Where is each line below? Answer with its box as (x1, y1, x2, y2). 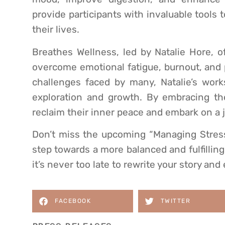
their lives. (32, 24, 79, 36)
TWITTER (160, 197, 190, 205)
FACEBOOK (55, 197, 91, 205)
